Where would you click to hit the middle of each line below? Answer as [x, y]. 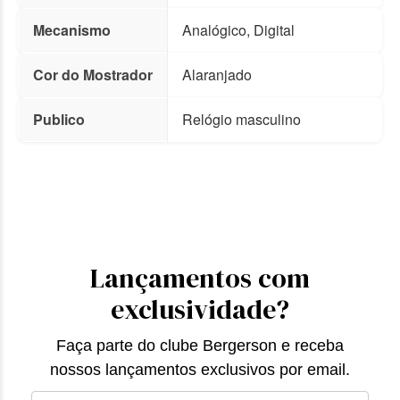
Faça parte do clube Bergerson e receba [200, 346]
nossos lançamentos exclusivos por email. [200, 370]
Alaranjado [217, 75]
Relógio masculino [242, 120]
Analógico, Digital [238, 30]
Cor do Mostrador [93, 75]
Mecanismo [72, 30]
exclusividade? [200, 310]
